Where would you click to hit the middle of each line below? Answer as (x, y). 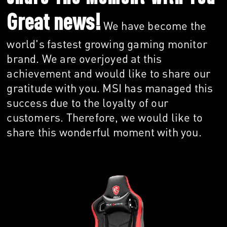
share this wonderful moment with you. (104, 132)
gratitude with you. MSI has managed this (110, 88)
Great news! (54, 22)
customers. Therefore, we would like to (105, 117)
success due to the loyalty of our (87, 103)
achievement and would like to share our (109, 73)
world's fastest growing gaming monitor (107, 44)
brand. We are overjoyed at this (84, 59)
